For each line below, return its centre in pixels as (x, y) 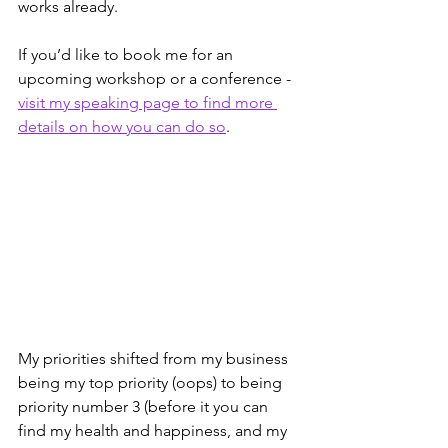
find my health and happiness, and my (154, 430)
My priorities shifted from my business (155, 358)
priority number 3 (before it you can (145, 406)
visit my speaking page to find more (147, 102)
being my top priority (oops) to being (152, 382)
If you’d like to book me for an (127, 54)
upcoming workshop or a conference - (156, 78)
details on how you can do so (122, 126)
